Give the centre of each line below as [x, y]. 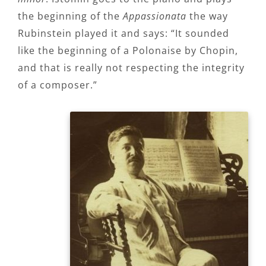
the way [207, 16]
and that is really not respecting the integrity [131, 68]
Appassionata [155, 16]
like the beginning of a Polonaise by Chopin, [128, 51]
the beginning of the [70, 16]
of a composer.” [58, 85]
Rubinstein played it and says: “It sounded [123, 34]
